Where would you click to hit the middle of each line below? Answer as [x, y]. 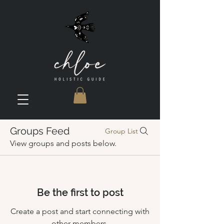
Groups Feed [40, 131]
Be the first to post [80, 193]
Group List [121, 131]
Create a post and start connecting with [80, 211]
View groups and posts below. [63, 143]
